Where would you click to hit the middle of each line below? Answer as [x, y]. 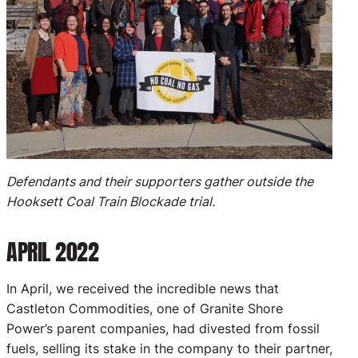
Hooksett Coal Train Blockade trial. [111, 201]
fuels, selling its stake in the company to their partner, [169, 348]
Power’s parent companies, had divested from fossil [163, 328]
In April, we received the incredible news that [143, 288]
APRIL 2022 [52, 251]
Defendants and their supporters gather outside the [160, 181]
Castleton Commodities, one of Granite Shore [145, 308]
